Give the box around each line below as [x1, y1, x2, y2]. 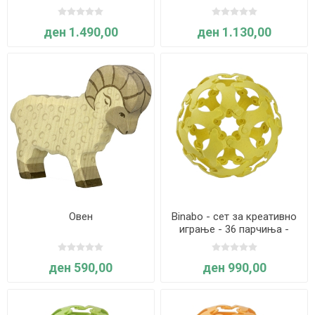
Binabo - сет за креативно [172, 210, 297, 224]
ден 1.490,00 [43, 24, 118, 39]
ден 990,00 [202, 260, 266, 276]
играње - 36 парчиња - [179, 223, 290, 236]
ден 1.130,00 [197, 24, 272, 39]
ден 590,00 [49, 260, 113, 276]
